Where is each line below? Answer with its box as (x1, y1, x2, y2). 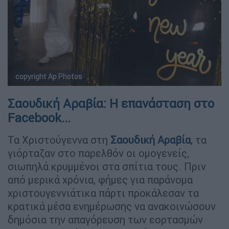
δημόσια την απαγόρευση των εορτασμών (8, 213, 203, 226)
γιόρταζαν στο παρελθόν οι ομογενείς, (8, 146, 189, 159)
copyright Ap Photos (15, 72, 82, 81)
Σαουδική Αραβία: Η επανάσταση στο (8, 96, 214, 111)
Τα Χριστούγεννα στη (8, 133, 110, 146)
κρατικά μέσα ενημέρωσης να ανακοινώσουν (8, 199, 216, 213)
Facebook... (8, 110, 71, 125)
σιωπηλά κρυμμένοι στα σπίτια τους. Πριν (8, 159, 206, 173)
